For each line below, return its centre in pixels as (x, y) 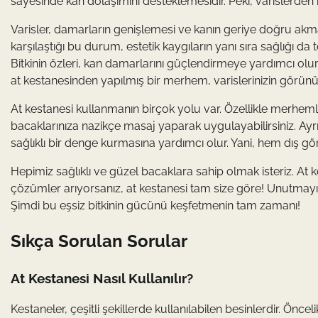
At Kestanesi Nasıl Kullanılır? (102, 278)
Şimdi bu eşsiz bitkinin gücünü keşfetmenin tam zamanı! (155, 205)
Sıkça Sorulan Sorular (99, 241)
